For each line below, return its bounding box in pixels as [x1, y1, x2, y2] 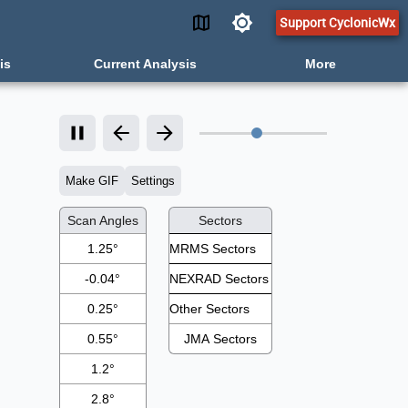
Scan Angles [66, 213, 138, 228]
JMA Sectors [183, 331, 257, 346]
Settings [130, 174, 175, 188]
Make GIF [65, 174, 118, 188]
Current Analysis [94, 56, 198, 71]
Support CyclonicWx [280, 14, 395, 31]
